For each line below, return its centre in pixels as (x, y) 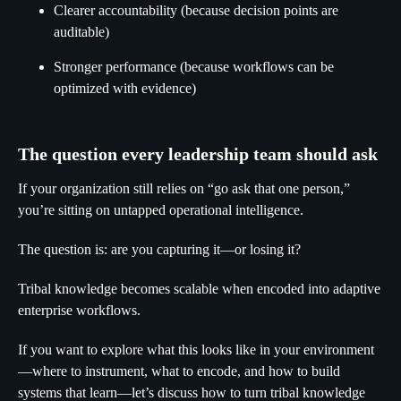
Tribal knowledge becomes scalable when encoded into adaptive (199, 289)
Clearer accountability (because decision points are (196, 10)
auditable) (81, 32)
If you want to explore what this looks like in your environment (196, 350)
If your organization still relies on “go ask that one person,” (184, 188)
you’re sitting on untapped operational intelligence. (161, 210)
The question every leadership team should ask (198, 154)
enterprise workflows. (79, 310)
